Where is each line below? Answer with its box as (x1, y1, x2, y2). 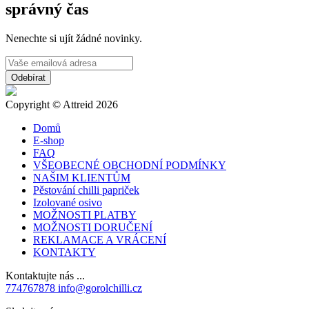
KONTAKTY (33, 246, 96, 258)
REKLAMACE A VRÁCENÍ (33, 233, 166, 246)
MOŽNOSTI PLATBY (33, 208, 137, 221)
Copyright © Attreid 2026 (6, 98, 118, 110)
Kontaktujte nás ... (6, 269, 85, 281)
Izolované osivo (33, 196, 102, 208)
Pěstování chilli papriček (33, 183, 139, 196)
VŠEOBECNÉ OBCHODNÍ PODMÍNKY (33, 159, 226, 171)
